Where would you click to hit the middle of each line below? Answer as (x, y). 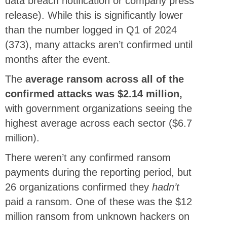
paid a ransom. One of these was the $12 (99, 202)
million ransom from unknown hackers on (97, 217)
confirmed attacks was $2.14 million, (94, 94)
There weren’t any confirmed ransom (88, 158)
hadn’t (166, 187)
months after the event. (58, 60)
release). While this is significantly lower (94, 15)
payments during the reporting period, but (98, 173)
